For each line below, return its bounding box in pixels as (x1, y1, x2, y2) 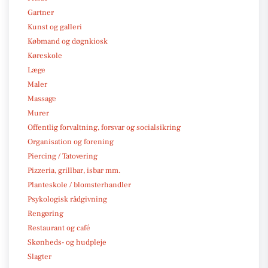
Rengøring (28, 208, 63, 218)
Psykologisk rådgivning (28, 194, 107, 204)
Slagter (28, 251, 51, 261)
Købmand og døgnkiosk (28, 36, 108, 46)
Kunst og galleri (28, 22, 82, 32)
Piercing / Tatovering (28, 151, 98, 161)
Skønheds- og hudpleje (28, 237, 106, 247)
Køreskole (28, 50, 62, 60)
